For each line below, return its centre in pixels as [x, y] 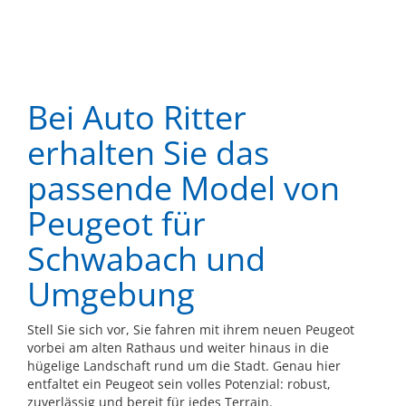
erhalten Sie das [148, 153]
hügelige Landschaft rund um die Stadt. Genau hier [184, 366]
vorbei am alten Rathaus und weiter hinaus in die [178, 348]
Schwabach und [146, 259]
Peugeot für [116, 224]
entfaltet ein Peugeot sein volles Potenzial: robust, [179, 384]
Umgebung [111, 295]
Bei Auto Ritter [137, 118]
